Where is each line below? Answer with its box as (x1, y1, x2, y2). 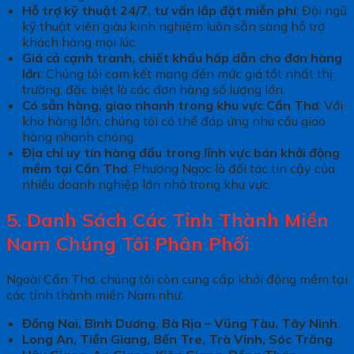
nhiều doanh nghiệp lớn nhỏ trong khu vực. (21, 175, 271, 192)
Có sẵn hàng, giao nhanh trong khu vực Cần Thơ (21, 96, 318, 113)
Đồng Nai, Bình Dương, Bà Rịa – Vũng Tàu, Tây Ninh (21, 314, 337, 331)
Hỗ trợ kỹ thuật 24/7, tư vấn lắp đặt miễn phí (21, 2, 296, 18)
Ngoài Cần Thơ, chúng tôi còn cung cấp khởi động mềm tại (6, 270, 348, 287)
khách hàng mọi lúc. (21, 33, 137, 50)
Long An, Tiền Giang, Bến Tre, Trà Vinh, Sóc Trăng (21, 330, 333, 347)
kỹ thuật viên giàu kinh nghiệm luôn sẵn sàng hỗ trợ (21, 17, 325, 34)
